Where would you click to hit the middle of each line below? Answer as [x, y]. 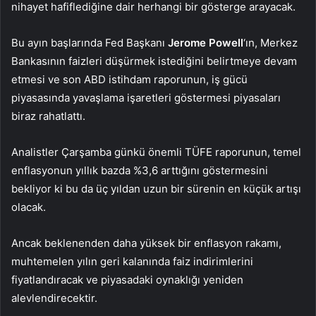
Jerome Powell [206, 43]
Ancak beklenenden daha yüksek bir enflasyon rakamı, [146, 243]
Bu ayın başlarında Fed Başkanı [90, 43]
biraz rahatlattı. [48, 116]
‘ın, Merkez [271, 43]
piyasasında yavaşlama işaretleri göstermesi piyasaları [146, 98]
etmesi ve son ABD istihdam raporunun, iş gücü [129, 80]
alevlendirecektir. [54, 298]
